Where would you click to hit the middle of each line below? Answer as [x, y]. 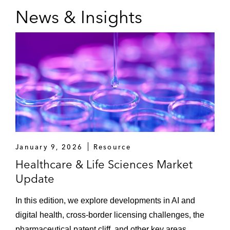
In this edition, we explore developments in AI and [105, 200]
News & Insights [79, 17]
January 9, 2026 [49, 147]
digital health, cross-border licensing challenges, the [110, 215]
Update [35, 178]
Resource [112, 147]
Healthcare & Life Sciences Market [104, 164]
